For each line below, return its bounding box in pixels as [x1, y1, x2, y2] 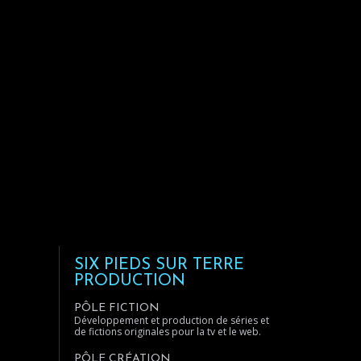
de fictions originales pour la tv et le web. [74, 325, 261, 338]
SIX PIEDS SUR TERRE [74, 257, 244, 273]
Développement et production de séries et [74, 313, 269, 327]
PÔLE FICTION [74, 302, 160, 314]
